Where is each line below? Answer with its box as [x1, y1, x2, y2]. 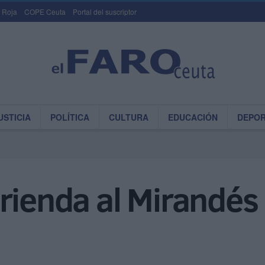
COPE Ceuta [24, 7, 66, 17]
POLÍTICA [50, 111, 89, 123]
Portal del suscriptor [73, 7, 137, 17]
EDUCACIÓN [168, 111, 218, 123]
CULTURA [109, 111, 148, 123]
